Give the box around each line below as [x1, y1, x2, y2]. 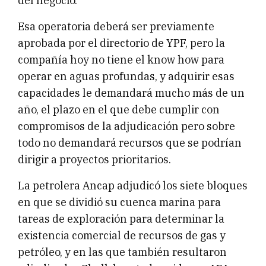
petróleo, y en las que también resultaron [18, 245, 227, 259]
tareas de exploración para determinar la [18, 212, 224, 226]
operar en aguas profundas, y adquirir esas [18, 69, 235, 84]
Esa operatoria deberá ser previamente [18, 20, 214, 34]
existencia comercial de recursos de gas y [18, 229, 226, 243]
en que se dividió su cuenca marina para [18, 195, 221, 210]
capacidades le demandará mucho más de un [18, 86, 245, 100]
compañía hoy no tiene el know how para [18, 53, 224, 67]
